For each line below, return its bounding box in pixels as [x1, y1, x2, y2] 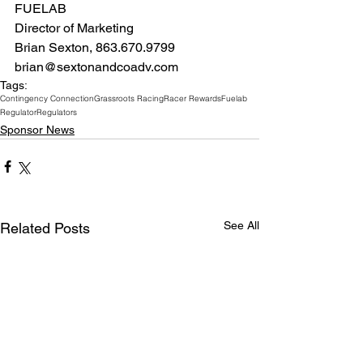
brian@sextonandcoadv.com [15, 59, 178, 75]
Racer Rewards [164, 93, 221, 104]
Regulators [36, 107, 77, 117]
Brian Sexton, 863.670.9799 [15, 40, 178, 55]
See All [224, 219, 259, 232]
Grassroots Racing [94, 93, 164, 104]
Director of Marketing [15, 20, 137, 36]
